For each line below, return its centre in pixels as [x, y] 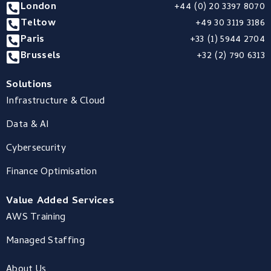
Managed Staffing [45, 242]
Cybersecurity [36, 149]
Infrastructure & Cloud [56, 102]
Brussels [41, 57]
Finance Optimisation [51, 173]
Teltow [38, 24]
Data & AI [28, 126]
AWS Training [36, 218]
